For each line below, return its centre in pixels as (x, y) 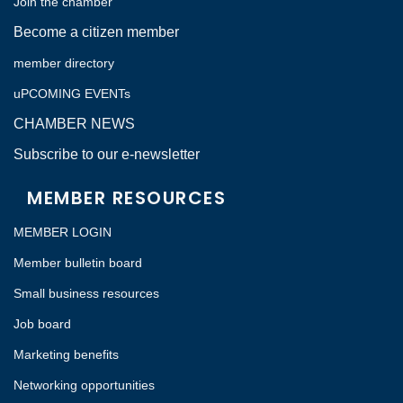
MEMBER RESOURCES (126, 198)
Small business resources (86, 294)
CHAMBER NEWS (74, 124)
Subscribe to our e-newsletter (107, 155)
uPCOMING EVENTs (72, 94)
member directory (64, 63)
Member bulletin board (80, 263)
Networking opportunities (86, 385)
